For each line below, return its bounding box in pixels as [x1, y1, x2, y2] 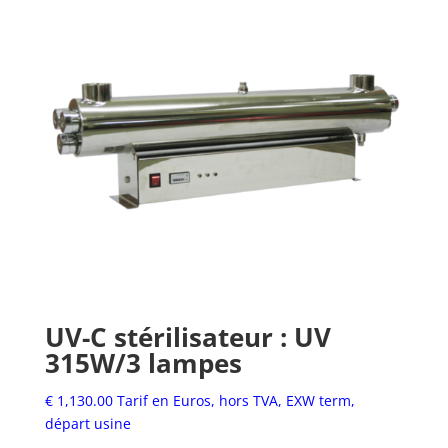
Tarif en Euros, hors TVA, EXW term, [116, 390, 355, 410]
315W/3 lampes [44, 344, 242, 381]
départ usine [44, 413, 131, 433]
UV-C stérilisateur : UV [44, 318, 331, 355]
